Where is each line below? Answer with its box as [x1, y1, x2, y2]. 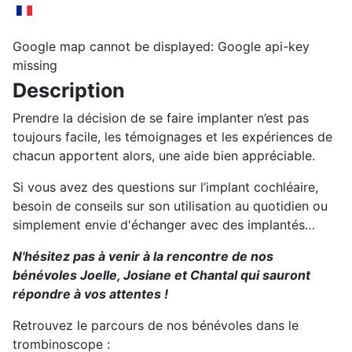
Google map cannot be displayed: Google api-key [13, 38, 310, 55]
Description [13, 79, 125, 103]
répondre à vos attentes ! [13, 286, 168, 302]
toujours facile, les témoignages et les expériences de [13, 129, 332, 145]
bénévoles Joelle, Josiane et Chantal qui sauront [13, 267, 310, 284]
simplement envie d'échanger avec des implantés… [13, 217, 315, 233]
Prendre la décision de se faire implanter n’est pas [13, 110, 309, 126]
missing [13, 57, 57, 74]
